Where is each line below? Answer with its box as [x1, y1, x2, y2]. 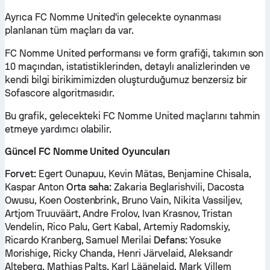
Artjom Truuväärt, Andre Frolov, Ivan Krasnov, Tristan [5, 208, 232, 219]
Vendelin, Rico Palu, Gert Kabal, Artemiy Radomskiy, [5, 221, 230, 233]
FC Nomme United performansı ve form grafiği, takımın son [5, 48, 264, 59]
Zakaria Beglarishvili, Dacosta [111, 181, 244, 193]
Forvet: [5, 168, 36, 180]
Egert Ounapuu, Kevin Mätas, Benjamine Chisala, [36, 168, 251, 180]
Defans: [154, 234, 187, 246]
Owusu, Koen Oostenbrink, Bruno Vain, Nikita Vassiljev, [5, 195, 242, 206]
